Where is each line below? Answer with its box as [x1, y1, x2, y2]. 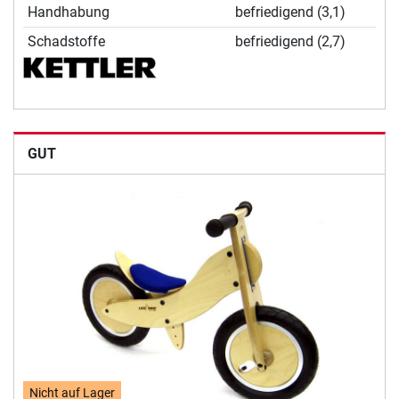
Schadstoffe [27, 33, 105, 51]
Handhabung [27, 4, 110, 21]
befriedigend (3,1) [234, 4, 346, 21]
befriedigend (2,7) [234, 33, 346, 51]
